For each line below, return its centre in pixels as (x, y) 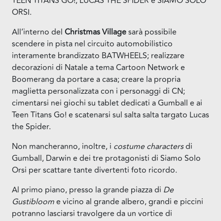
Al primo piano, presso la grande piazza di (88, 190)
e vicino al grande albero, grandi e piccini (129, 202)
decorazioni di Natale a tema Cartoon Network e (98, 67)
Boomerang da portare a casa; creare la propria (96, 79)
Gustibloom (33, 202)
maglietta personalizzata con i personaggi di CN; (98, 91)
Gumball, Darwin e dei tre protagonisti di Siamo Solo (106, 158)
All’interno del (38, 32)
